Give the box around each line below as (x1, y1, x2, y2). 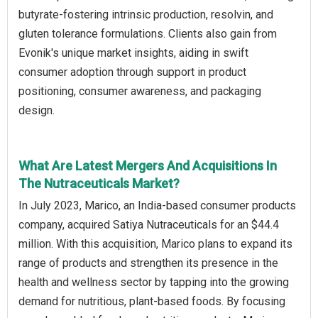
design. (18, 104, 55, 118)
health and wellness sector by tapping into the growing (18, 275, 289, 290)
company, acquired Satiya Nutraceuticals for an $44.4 (18, 218, 279, 232)
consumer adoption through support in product (18, 65, 246, 79)
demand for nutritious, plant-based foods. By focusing (18, 295, 285, 309)
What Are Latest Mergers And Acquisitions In (18, 158, 277, 174)
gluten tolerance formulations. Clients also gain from (18, 27, 277, 41)
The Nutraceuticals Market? (18, 176, 180, 192)
